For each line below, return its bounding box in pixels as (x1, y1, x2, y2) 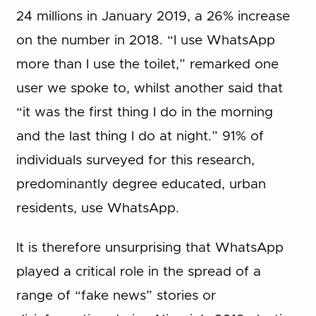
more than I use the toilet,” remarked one (16, 57, 279, 71)
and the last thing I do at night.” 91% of (16, 129, 264, 143)
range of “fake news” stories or (16, 289, 216, 303)
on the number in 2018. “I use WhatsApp (16, 33, 275, 47)
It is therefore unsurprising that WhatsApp (16, 241, 284, 255)
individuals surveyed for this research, (16, 153, 255, 167)
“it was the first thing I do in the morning (16, 105, 273, 119)
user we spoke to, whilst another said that (16, 81, 283, 95)
